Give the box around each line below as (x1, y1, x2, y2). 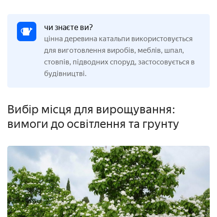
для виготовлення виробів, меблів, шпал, (44, 46, 184, 55)
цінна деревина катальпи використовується (44, 34, 193, 44)
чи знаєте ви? (44, 23, 93, 32)
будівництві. (44, 69, 87, 78)
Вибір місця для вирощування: (7, 102, 175, 117)
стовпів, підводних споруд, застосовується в (44, 58, 195, 67)
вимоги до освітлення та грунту (7, 117, 179, 131)
